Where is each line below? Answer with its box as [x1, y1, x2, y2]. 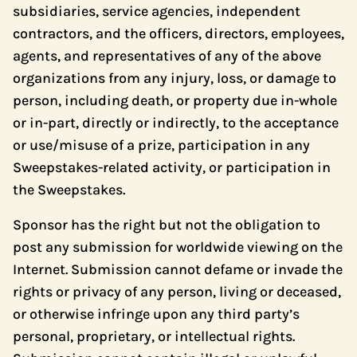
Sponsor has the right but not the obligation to [13, 216, 320, 233]
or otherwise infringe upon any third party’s [13, 305, 300, 323]
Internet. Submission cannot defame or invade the [13, 261, 343, 278]
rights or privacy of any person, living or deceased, [13, 283, 341, 300]
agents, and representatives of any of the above [13, 47, 321, 65]
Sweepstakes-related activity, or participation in [13, 159, 331, 176]
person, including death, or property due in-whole [13, 92, 337, 109]
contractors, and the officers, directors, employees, [13, 25, 344, 42]
